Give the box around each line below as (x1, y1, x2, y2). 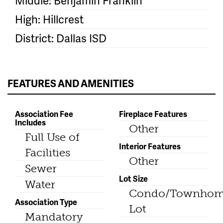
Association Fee (15, 108, 73, 120)
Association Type (15, 196, 77, 208)
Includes (15, 116, 46, 128)
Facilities (25, 146, 70, 160)
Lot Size (119, 173, 148, 185)
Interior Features (119, 140, 181, 152)
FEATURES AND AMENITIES (7, 76, 134, 91)
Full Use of (25, 130, 80, 144)
